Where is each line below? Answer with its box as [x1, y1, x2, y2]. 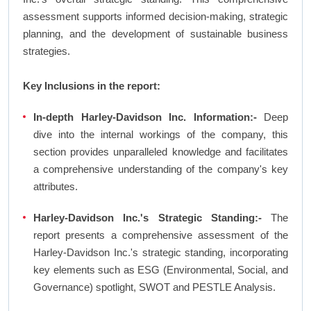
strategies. [23, 45, 70, 58]
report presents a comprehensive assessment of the [33, 229, 288, 242]
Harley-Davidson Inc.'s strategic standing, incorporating [33, 246, 288, 259]
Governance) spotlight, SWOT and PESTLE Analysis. [33, 281, 276, 294]
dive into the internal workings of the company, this [33, 128, 288, 141]
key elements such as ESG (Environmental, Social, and [33, 264, 288, 276]
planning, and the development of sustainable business [23, 28, 288, 40]
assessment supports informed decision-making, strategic [23, 10, 288, 23]
